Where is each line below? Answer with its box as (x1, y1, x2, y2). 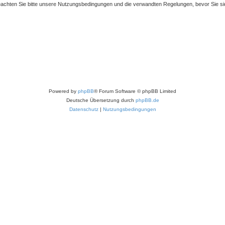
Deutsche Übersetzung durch (66, 97, 136, 103)
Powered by (49, 88, 78, 94)
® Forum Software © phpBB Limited (94, 88, 176, 94)
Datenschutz (69, 106, 98, 112)
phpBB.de (135, 97, 159, 103)
